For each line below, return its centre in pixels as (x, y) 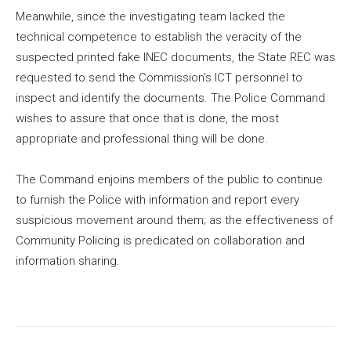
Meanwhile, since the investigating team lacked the (150, 16)
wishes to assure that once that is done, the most (147, 118)
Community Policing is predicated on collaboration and (160, 240)
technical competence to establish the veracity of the (159, 36)
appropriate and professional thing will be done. (142, 138)
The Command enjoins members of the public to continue (169, 179)
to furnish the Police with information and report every (157, 199)
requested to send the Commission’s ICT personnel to (159, 77)
